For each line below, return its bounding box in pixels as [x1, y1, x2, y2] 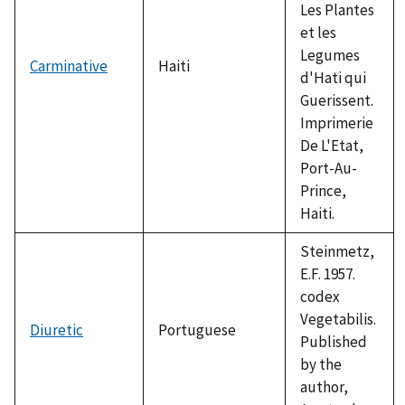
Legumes [300, 44, 360, 65]
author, [300, 376, 348, 397]
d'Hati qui [300, 67, 366, 88]
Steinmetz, [300, 240, 374, 261]
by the [300, 353, 342, 374]
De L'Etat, [300, 135, 363, 155]
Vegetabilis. [300, 308, 376, 329]
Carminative [30, 55, 108, 76]
